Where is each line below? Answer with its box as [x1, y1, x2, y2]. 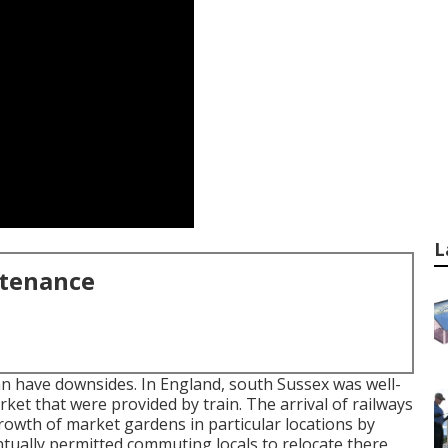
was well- [329, 373, 401, 395]
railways [352, 393, 413, 415]
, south [221, 373, 277, 395]
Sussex [277, 373, 329, 395]
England [160, 373, 221, 395]
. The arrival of [239, 393, 352, 415]
